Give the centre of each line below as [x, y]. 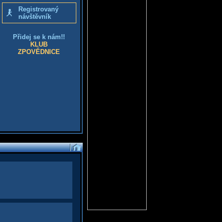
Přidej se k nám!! [39, 37]
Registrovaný [38, 9]
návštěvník [34, 17]
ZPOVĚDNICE [39, 52]
